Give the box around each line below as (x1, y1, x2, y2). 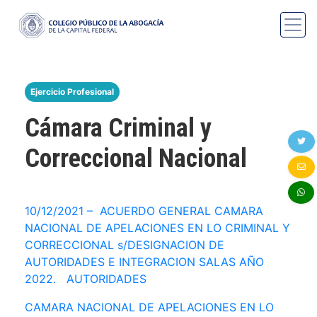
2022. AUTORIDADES (25, 271, 146, 286)
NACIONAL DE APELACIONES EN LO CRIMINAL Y (25, 220, 290, 235)
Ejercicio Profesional (30, 86, 114, 97)
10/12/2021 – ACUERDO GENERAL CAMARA (25, 203, 263, 218)
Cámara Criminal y (25, 113, 212, 143)
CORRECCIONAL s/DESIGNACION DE (25, 237, 224, 252)
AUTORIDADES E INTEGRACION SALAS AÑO (25, 254, 264, 269)
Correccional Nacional (25, 143, 247, 173)
